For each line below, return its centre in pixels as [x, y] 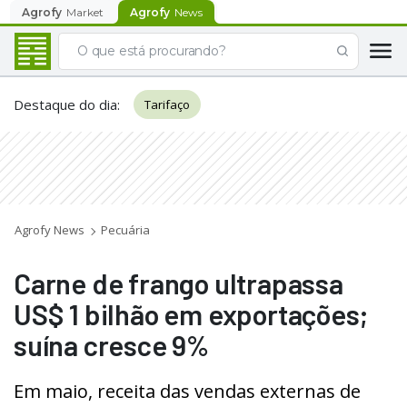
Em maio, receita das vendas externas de [187, 391]
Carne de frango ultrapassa [179, 283]
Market [85, 12]
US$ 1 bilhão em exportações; [191, 314]
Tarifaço [167, 104]
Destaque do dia [65, 104]
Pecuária [125, 230]
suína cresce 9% [112, 345]
